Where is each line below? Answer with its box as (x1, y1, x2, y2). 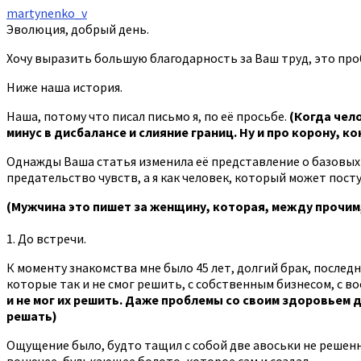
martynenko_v (6, 4, 87, 21)
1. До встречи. (6, 230, 86, 247)
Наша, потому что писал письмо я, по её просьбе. (6, 107, 289, 124)
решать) (6, 307, 57, 324)
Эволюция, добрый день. (6, 20, 149, 37)
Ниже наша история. (6, 78, 122, 95)
